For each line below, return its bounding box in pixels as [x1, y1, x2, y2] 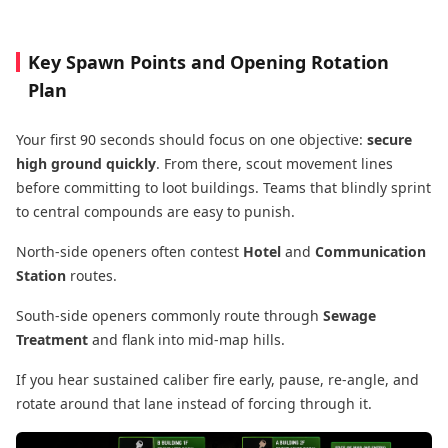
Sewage [323, 305, 376, 325]
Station [16, 265, 66, 285]
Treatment [16, 329, 88, 349]
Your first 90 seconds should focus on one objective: [16, 129, 367, 149]
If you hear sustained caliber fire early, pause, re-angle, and [16, 369, 419, 389]
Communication [315, 241, 426, 261]
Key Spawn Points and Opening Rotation [28, 49, 389, 74]
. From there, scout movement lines [156, 153, 393, 173]
